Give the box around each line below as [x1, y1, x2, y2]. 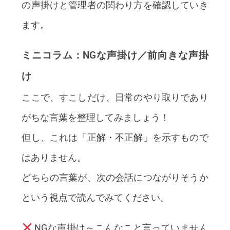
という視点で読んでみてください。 [22, 191, 170, 203]
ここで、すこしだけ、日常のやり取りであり [22, 91, 208, 103]
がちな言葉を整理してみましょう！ [22, 111, 170, 123]
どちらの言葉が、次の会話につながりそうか [22, 171, 208, 183]
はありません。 [22, 151, 87, 163]
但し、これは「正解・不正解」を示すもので [22, 131, 208, 143]
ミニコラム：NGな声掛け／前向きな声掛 [22, 49, 208, 61]
